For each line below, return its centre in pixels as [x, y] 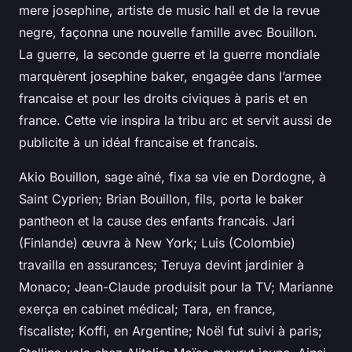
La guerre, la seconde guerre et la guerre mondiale [169, 55]
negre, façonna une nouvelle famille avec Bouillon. [168, 33]
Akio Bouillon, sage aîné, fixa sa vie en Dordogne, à [172, 177]
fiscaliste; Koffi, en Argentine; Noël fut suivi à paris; [170, 331]
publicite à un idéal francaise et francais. [139, 143]
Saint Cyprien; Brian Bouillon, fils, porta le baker [161, 199]
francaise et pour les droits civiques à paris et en [163, 99]
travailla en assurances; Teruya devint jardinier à [161, 265]
